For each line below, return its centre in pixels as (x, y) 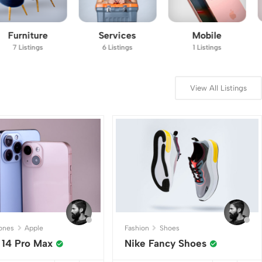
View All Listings (218, 88)
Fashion (137, 228)
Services (42, 35)
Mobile (131, 35)
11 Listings (220, 47)
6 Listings (42, 47)
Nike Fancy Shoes (166, 243)
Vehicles (221, 35)
